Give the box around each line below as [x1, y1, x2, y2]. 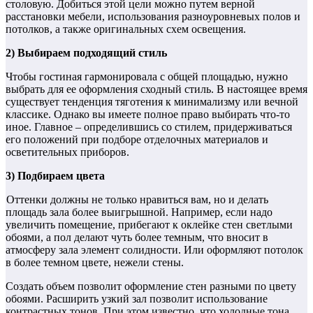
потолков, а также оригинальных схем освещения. [6, 22, 246, 35]
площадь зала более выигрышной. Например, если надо [6, 205, 272, 218]
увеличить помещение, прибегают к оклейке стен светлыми [6, 218, 293, 231]
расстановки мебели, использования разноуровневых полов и [6, 10, 300, 22]
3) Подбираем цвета [6, 169, 105, 182]
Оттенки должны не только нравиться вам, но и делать [6, 193, 268, 205]
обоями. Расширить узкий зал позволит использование [6, 292, 268, 305]
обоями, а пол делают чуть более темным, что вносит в [6, 231, 268, 243]
